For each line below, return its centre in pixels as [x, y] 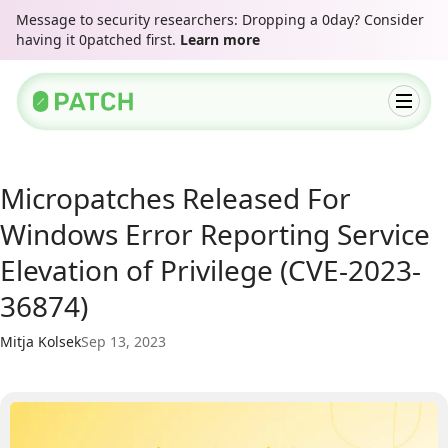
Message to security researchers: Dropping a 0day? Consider [220, 19]
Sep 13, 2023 [123, 341]
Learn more [220, 39]
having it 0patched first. [98, 39]
